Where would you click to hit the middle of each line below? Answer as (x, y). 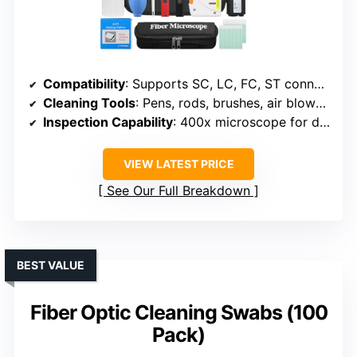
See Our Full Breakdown (178, 191)
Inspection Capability (108, 122)
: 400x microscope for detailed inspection (246, 122)
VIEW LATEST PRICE (178, 164)
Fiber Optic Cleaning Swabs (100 (178, 313)
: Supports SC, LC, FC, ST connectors (220, 84)
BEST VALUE (51, 265)
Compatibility (84, 84)
